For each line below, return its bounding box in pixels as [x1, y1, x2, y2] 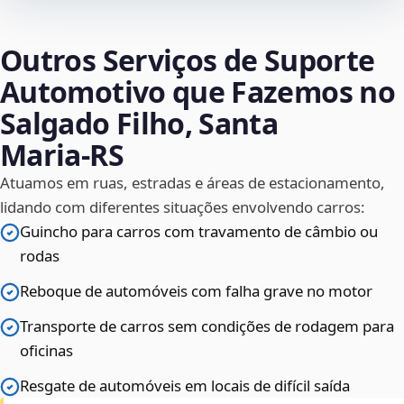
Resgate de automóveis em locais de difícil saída [20, 375, 350, 397]
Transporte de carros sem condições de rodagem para [20, 316, 394, 337]
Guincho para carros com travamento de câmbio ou [20, 221, 378, 243]
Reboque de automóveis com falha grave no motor [20, 280, 372, 302]
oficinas [20, 340, 73, 362]
